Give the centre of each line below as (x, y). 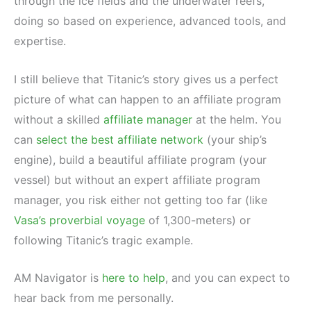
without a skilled (59, 119)
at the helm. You (237, 119)
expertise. (40, 41)
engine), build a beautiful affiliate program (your (140, 159)
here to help (134, 278)
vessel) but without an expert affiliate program (137, 179)
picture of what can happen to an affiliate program (148, 99)
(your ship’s (235, 139)
